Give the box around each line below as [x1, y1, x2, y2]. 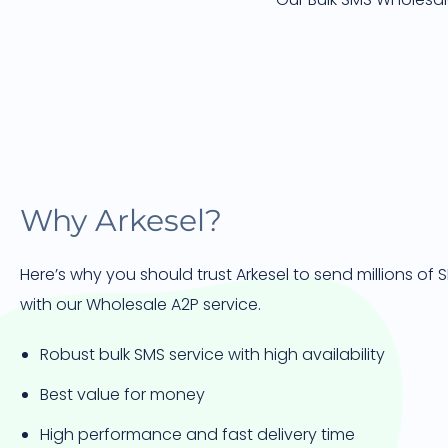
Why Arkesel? [20, 202, 222, 239]
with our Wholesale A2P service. [20, 293, 261, 316]
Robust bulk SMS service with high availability [40, 343, 385, 366]
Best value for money [40, 383, 205, 406]
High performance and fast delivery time [40, 423, 355, 446]
